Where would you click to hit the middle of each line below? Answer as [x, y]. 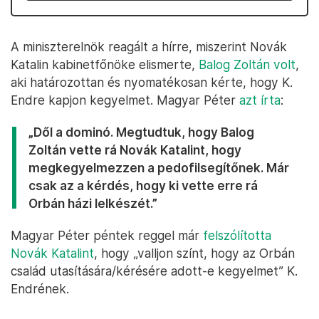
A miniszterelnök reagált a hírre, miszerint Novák [149, 47]
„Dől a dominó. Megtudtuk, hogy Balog [141, 132]
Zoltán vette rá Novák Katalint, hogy [135, 150]
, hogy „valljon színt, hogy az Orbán [194, 253]
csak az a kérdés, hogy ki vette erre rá [143, 185]
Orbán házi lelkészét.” [93, 203]
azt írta [260, 100]
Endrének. [40, 289]
